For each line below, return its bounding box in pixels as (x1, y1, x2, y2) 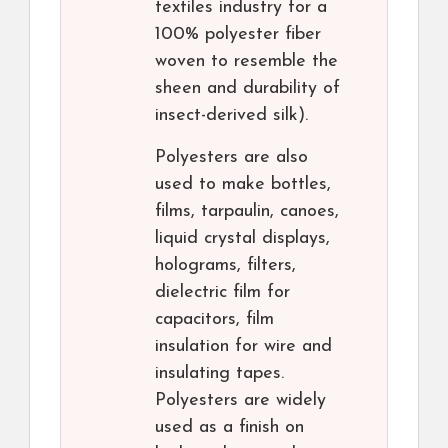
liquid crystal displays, (155, 229, 330, 249)
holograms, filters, (155, 256, 296, 276)
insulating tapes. (155, 364, 284, 384)
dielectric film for (155, 283, 290, 303)
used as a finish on (155, 418, 304, 438)
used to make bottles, (155, 175, 331, 195)
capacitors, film (155, 310, 274, 330)
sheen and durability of (155, 79, 340, 99)
